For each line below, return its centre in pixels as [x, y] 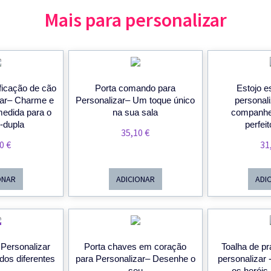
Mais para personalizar [135, 20]
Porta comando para [135, 88]
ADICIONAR [135, 179]
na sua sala [135, 113]
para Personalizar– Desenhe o [135, 259]
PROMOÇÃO [24, 231]
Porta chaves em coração [135, 247]
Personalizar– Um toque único [135, 100]
